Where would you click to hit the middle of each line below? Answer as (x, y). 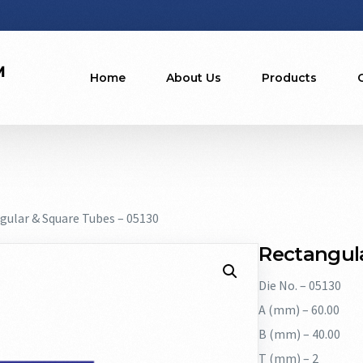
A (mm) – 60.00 (299, 310)
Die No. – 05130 (300, 286)
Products (289, 77)
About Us (193, 77)
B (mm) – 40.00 (300, 334)
